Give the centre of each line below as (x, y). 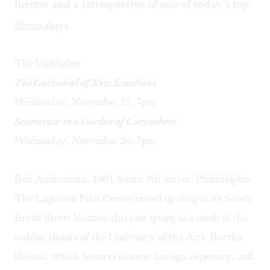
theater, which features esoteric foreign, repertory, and (134, 256)
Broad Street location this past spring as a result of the (131, 218)
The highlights (47, 64)
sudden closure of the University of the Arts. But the (129, 237)
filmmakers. (43, 26)
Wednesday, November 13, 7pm (85, 102)
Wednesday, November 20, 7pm (85, 141)
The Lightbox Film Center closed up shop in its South (133, 199)
